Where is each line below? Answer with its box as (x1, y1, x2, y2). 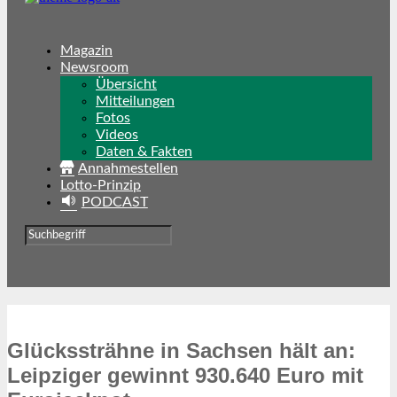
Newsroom (60, 60, 128, 74)
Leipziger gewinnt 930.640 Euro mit (7, 362, 363, 387)
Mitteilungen (96, 94, 175, 108)
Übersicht (96, 77, 157, 91)
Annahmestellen (78, 161, 178, 175)
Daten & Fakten (96, 144, 192, 159)
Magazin (60, 43, 113, 58)
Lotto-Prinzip (60, 178, 141, 192)
